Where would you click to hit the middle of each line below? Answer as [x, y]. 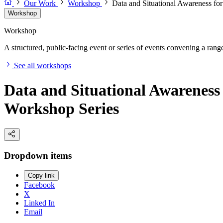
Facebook [39, 185]
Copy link [41, 176]
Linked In [39, 203]
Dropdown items [38, 155]
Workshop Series [61, 108]
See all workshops [43, 66]
